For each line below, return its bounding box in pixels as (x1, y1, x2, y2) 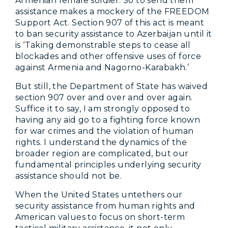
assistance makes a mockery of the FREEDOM (15, 6, 210, 16)
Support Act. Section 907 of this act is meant (15, 17, 204, 27)
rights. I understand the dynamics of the (15, 137, 187, 147)
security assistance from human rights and (15, 201, 195, 211)
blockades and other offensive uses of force (15, 51, 202, 61)
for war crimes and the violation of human (15, 126, 194, 136)
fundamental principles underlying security (15, 159, 202, 169)
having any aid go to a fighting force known (15, 115, 201, 125)
